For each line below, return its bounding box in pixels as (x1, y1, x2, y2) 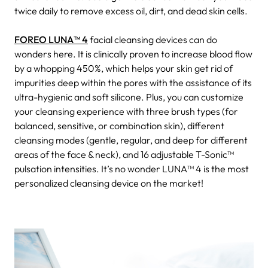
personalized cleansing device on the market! (14, 176, 203, 189)
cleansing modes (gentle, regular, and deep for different (14, 133, 248, 146)
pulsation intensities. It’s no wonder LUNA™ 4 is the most (14, 162, 249, 175)
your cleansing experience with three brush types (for (14, 105, 238, 117)
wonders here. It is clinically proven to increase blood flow (14, 47, 252, 60)
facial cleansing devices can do (88, 33, 217, 45)
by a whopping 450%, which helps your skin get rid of (14, 62, 233, 74)
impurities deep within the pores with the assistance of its (14, 76, 252, 89)
